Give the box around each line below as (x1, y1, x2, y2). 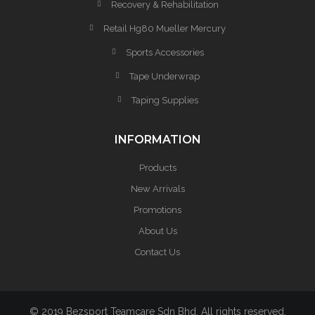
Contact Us (135, 247, 180, 257)
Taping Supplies (131, 95, 198, 105)
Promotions (134, 205, 181, 215)
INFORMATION (114, 133, 201, 146)
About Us (138, 226, 177, 236)
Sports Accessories (125, 47, 204, 58)
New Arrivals (130, 184, 185, 194)
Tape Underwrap (129, 71, 200, 82)
